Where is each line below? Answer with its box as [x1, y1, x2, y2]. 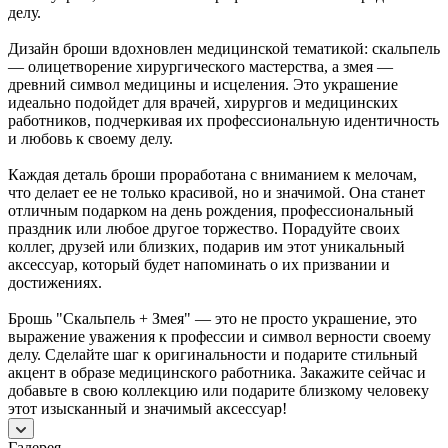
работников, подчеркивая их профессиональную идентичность [8, 111, 439, 129]
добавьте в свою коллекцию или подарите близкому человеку [8, 381, 429, 399]
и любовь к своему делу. [8, 129, 173, 147]
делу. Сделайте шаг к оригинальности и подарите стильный [8, 345, 418, 363]
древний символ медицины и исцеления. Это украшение [8, 75, 398, 93]
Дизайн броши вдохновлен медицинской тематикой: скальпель [8, 39, 440, 57]
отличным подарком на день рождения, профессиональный [8, 201, 414, 219]
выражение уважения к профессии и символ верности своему [8, 327, 431, 345]
